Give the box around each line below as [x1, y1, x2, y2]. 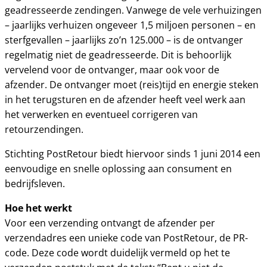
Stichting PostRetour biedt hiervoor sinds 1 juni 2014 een [5, 147, 260, 160]
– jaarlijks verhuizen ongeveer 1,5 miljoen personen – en [5, 18, 256, 32]
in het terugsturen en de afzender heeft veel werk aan [5, 93, 246, 106]
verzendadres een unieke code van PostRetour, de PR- [5, 231, 248, 244]
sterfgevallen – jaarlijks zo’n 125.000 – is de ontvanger [5, 33, 243, 46]
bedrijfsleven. [5, 177, 65, 190]
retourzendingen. [5, 123, 83, 136]
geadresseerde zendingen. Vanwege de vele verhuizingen [5, 4, 262, 17]
